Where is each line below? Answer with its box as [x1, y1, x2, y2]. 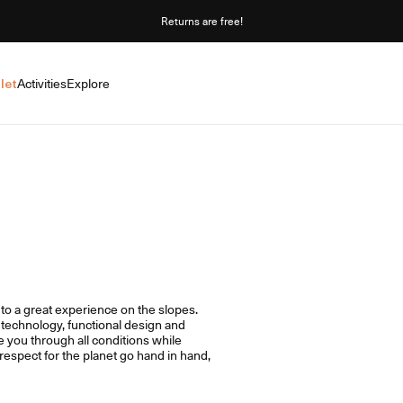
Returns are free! [160, 13, 243, 29]
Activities [17, 74, 67, 93]
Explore [67, 74, 110, 93]
